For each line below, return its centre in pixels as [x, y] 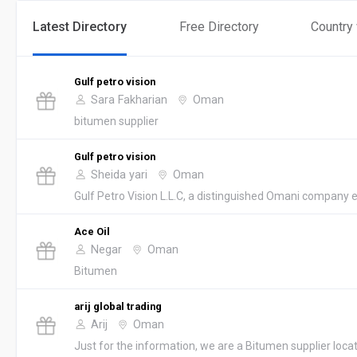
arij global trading [118, 306]
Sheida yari [119, 175]
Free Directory [219, 26]
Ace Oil [92, 231]
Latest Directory [80, 26]
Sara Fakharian [129, 100]
